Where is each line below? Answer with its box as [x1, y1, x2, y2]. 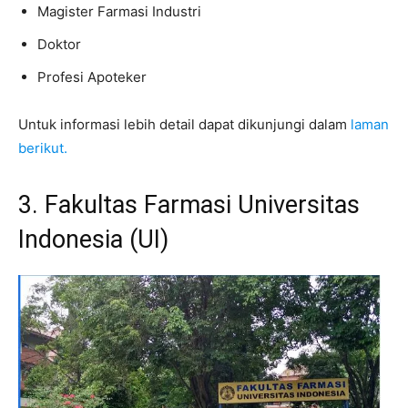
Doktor [37, 36, 81, 54]
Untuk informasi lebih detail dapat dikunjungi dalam [18, 116, 351, 134]
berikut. [18, 139, 67, 158]
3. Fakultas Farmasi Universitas [18, 190, 360, 220]
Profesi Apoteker [37, 68, 147, 87]
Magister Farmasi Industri [37, 3, 201, 21]
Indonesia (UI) [18, 225, 168, 255]
